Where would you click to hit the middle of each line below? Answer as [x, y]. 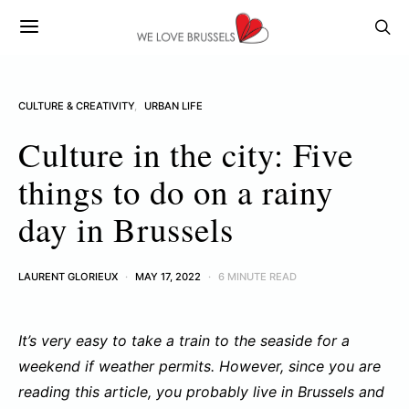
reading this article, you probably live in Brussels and [201, 392]
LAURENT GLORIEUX [68, 277]
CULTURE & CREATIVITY [76, 106]
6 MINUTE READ [257, 277]
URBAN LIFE [173, 106]
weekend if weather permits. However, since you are [199, 366]
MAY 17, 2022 [168, 277]
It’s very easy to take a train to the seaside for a [184, 341]
